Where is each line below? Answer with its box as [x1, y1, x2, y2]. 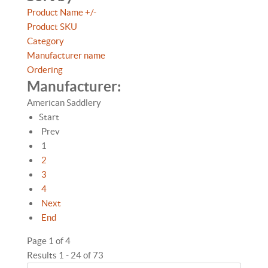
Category [27, 36, 64, 46]
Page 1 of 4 [27, 236, 71, 246]
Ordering [27, 65, 63, 75]
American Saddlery [27, 98, 101, 108]
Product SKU [27, 22, 77, 32]
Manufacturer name [27, 50, 105, 60]
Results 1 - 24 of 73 [27, 250, 103, 260]
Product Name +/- [27, 7, 96, 17]
